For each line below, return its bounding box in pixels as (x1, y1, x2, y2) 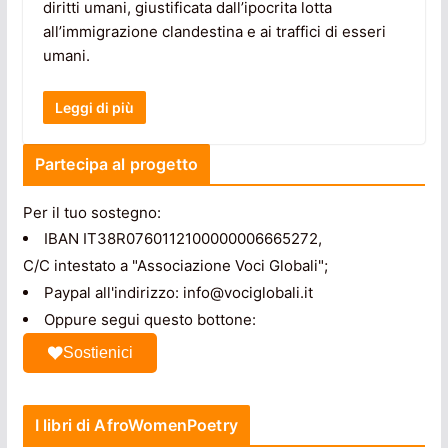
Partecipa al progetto (34, 153, 199, 174)
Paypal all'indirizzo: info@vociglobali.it (43, 282, 313, 302)
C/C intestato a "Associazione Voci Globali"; (22, 255, 328, 275)
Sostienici (62, 343, 133, 361)
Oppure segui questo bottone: (43, 309, 256, 329)
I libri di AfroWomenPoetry (34, 414, 238, 435)
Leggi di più (54, 98, 134, 116)
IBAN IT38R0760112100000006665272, (43, 228, 322, 248)
